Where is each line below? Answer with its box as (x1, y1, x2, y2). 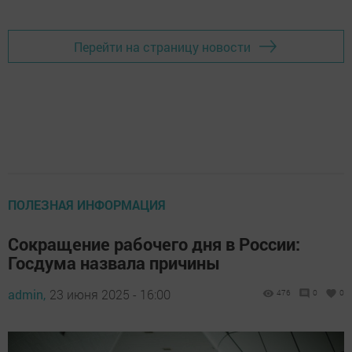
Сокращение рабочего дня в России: (8, 233, 300, 256)
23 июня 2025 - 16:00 (49, 286, 170, 303)
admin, (8, 286, 46, 303)
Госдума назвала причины (8, 251, 220, 275)
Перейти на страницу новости (74, 38, 251, 55)
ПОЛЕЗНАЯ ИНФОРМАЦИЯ (8, 196, 166, 214)
